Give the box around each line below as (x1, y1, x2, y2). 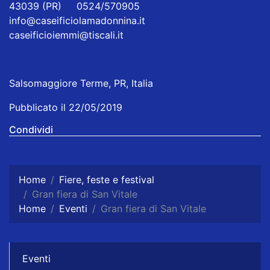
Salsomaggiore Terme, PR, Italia (9, 77, 153, 90)
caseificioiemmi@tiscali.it (9, 29, 124, 42)
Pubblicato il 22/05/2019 (9, 101, 122, 114)
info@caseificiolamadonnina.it (9, 14, 145, 27)
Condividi (9, 124, 53, 136)
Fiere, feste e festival (59, 174, 154, 186)
